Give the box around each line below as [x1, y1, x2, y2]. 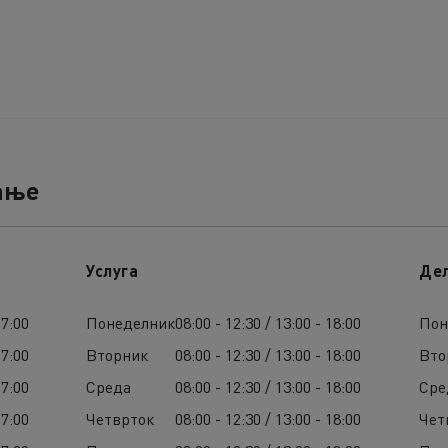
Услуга [86, 259, 139, 281]
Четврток [86, 407, 155, 429]
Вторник [86, 343, 149, 365]
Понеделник [86, 311, 176, 333]
